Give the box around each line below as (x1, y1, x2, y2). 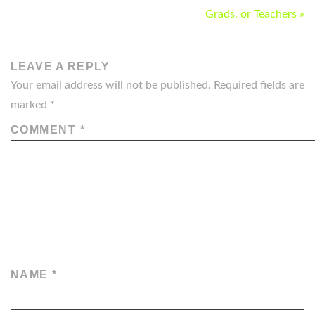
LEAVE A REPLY (11, 60, 110, 72)
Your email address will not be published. (11, 79, 211, 91)
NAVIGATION (10, 8, 124, 27)
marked (11, 98, 50, 110)
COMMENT (11, 123, 80, 136)
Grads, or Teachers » (205, 8, 304, 20)
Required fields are (214, 79, 304, 91)
